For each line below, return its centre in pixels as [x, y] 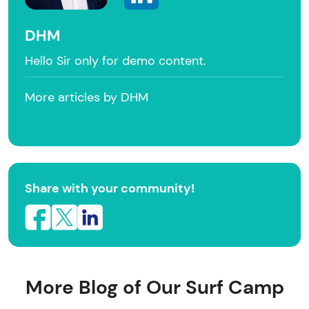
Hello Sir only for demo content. [116, 61]
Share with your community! [110, 189]
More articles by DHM [87, 98]
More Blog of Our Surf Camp [154, 288]
